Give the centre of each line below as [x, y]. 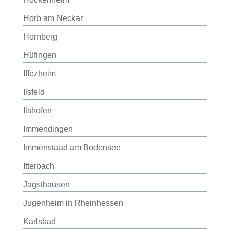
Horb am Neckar [53, 18]
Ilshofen [37, 111]
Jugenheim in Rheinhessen [73, 203]
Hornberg [40, 37]
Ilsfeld [34, 92]
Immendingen [48, 129]
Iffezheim [39, 74]
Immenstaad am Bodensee [72, 148]
